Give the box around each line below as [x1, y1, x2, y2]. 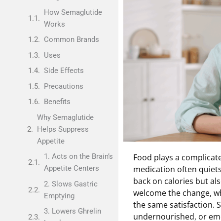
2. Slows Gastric [43, 179, 98, 188]
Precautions [43, 81, 83, 91]
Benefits [43, 97, 71, 106]
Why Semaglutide [37, 112, 94, 122]
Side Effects [43, 66, 84, 75]
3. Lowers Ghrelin [43, 207, 101, 216]
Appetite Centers [43, 164, 99, 173]
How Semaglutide [43, 7, 102, 17]
